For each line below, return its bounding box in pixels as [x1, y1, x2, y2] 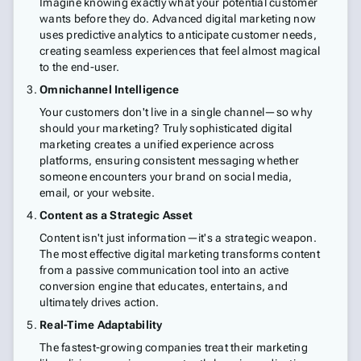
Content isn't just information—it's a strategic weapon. [39, 231, 317, 244]
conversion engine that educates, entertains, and [39, 280, 288, 293]
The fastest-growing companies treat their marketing [39, 341, 308, 354]
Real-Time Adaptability [39, 318, 163, 331]
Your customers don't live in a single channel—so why [39, 106, 312, 118]
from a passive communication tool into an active [39, 263, 288, 276]
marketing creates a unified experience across [39, 138, 275, 151]
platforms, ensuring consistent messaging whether [39, 154, 299, 167]
